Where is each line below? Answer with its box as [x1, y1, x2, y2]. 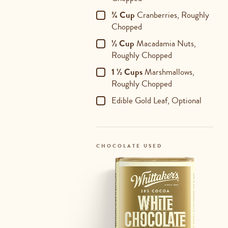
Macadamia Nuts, [134, 37, 196, 49]
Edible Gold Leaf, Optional [111, 94, 202, 106]
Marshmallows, [142, 66, 194, 78]
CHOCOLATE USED [96, 142, 162, 150]
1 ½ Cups [111, 66, 142, 78]
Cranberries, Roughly [134, 9, 209, 21]
